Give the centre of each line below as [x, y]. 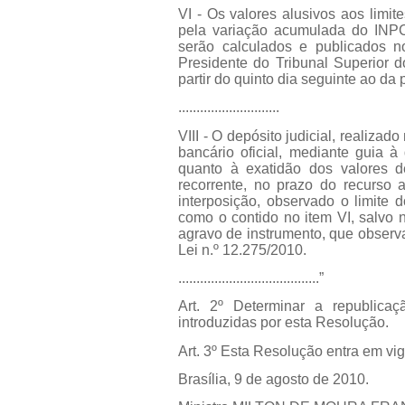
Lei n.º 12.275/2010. [242, 250]
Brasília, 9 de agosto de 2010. [273, 379]
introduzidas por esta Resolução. [283, 323]
